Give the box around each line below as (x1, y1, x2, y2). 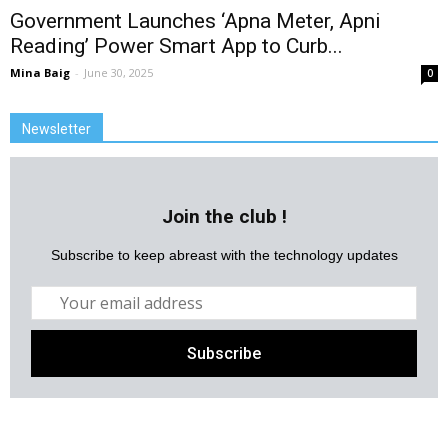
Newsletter (22, 121, 91, 138)
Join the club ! (161, 205, 287, 229)
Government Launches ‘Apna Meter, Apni (10, 9, 381, 34)
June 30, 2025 (84, 65, 153, 81)
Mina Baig (10, 65, 70, 81)
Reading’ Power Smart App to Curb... (10, 34, 343, 59)
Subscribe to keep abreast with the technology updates (50, 247, 398, 264)
